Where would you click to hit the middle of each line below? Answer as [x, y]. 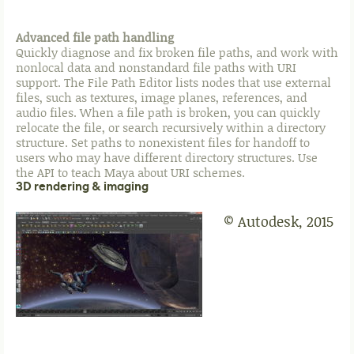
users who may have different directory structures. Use [167, 158]
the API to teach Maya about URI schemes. [130, 173]
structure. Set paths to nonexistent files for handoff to [163, 143]
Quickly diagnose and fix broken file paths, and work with [177, 53]
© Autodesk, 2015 [279, 222]
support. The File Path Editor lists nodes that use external [173, 83]
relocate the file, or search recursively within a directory [171, 128]
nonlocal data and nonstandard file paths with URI [156, 68]
